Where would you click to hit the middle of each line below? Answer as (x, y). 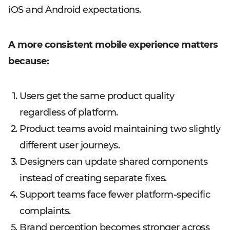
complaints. (45, 211)
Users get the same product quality (97, 96)
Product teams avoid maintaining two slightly (120, 129)
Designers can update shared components (113, 162)
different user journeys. (70, 145)
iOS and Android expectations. (75, 10)
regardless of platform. (69, 112)
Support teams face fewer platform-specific (115, 195)
